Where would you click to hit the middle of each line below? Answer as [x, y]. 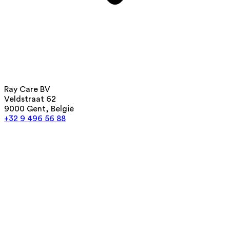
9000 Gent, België [39, 109]
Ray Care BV [27, 89]
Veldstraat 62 [30, 99]
